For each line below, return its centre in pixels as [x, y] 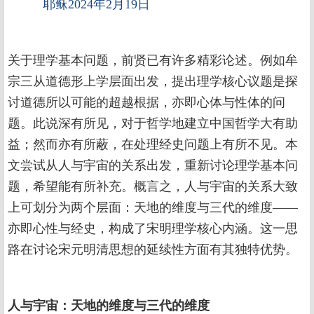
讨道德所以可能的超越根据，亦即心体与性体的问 [146, 102]
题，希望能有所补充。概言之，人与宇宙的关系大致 [153, 186]
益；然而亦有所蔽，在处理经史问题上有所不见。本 [153, 144]
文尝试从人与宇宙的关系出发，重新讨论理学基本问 [153, 165]
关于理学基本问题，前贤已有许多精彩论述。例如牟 [153, 60]
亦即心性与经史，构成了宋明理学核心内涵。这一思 [153, 228]
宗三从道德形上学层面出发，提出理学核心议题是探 [153, 81]
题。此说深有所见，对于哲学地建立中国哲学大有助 [153, 123]
